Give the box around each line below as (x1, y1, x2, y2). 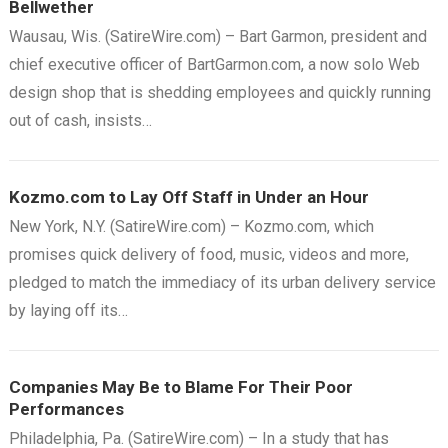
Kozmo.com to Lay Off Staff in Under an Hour (8, 187, 369, 207)
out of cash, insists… (8, 111, 152, 130)
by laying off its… (8, 301, 128, 320)
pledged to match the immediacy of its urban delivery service (8, 273, 436, 292)
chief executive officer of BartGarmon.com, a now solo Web (8, 55, 420, 74)
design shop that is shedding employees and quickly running (8, 83, 431, 102)
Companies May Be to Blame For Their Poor (8, 377, 353, 397)
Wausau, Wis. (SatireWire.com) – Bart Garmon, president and (8, 27, 427, 46)
